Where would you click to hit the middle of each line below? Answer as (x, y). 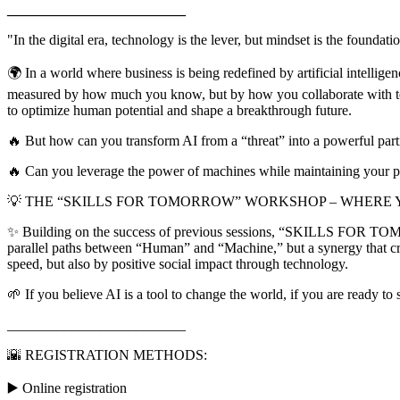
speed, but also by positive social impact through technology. (178, 263)
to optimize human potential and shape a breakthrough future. (179, 110)
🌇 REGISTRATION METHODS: (107, 354)
